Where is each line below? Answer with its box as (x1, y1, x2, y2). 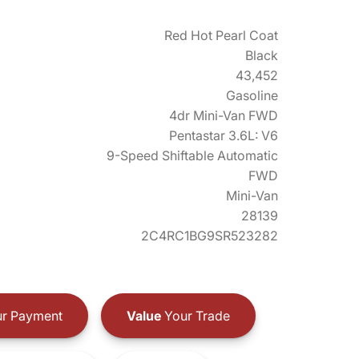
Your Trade (160, 307, 230, 324)
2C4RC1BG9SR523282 (141, 228, 278, 244)
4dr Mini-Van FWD (169, 107, 278, 123)
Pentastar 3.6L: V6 (169, 127, 278, 143)
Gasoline (226, 87, 278, 103)
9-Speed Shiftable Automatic (107, 147, 278, 163)
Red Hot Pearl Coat (164, 27, 278, 43)
